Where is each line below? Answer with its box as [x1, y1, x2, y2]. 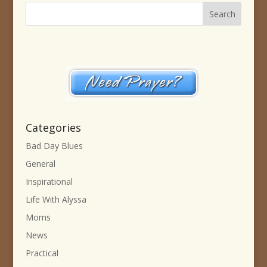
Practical [25, 247, 58, 259]
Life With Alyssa [25, 194, 86, 206]
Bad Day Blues [25, 140, 83, 152]
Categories [25, 120, 81, 135]
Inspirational [25, 176, 73, 188]
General [25, 158, 55, 170]
